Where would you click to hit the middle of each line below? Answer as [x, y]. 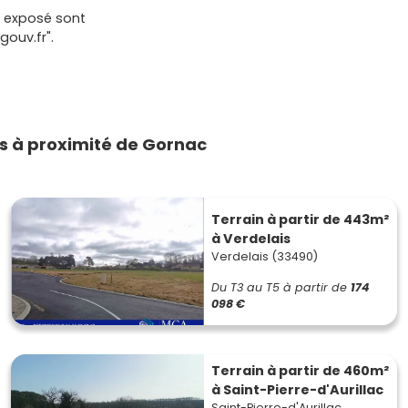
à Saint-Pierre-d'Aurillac [297, 390]
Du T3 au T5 [245, 287]
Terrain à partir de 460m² [300, 371]
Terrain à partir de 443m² [300, 219]
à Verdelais [251, 239]
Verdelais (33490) [265, 256]
